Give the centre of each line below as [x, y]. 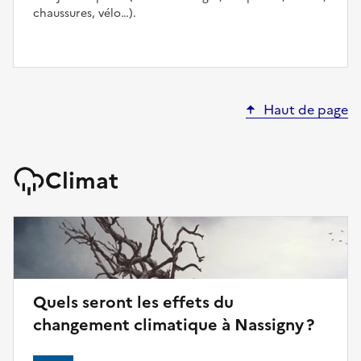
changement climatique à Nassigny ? [174, 324]
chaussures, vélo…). [85, 13]
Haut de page [306, 109]
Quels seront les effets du [133, 302]
